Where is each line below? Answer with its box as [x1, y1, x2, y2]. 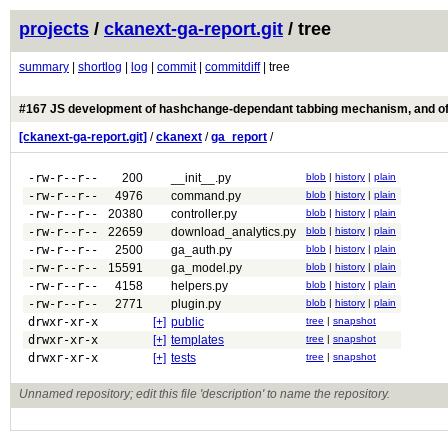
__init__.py [171, 171, 231, 185]
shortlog [78, 60, 122, 74]
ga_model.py [171, 261, 242, 275]
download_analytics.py [171, 225, 296, 239]
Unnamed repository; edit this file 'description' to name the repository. [19, 387, 390, 401]
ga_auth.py [171, 243, 232, 257]
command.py [171, 189, 241, 203]
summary [19, 60, 69, 74]
